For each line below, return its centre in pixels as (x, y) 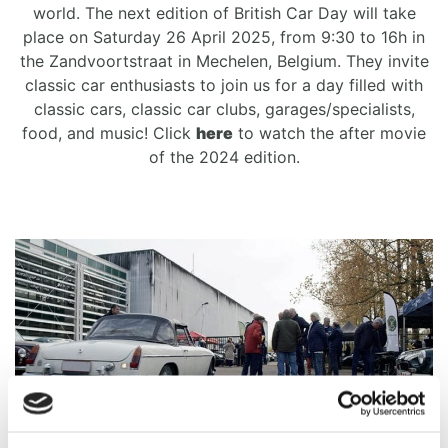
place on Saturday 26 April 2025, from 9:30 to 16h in (224, 36)
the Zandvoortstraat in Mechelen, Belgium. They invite (224, 60)
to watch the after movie (329, 132)
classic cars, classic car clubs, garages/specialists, (224, 108)
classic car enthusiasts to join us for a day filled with (224, 84)
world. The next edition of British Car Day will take (224, 12)
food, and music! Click (109, 132)
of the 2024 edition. (224, 156)
